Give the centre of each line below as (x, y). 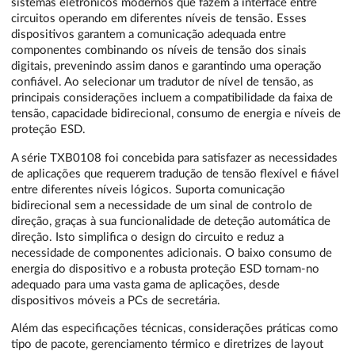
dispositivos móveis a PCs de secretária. (116, 300)
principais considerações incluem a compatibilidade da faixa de (172, 98)
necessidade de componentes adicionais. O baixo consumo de (172, 253)
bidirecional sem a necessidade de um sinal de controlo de (162, 205)
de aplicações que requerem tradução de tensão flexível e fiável (175, 174)
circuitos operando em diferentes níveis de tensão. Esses (159, 19)
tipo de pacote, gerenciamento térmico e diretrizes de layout (167, 344)
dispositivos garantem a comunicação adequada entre (149, 35)
